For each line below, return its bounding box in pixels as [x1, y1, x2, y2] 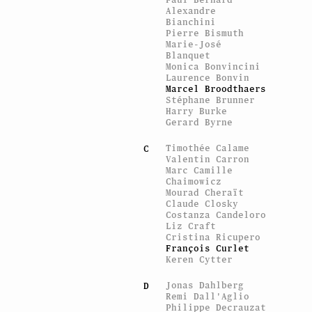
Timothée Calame [166, 142, 250, 153]
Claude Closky [166, 198, 239, 209]
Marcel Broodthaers [166, 83, 267, 94]
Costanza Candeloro [166, 209, 267, 220]
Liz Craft [166, 220, 217, 231]
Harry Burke [166, 105, 228, 116]
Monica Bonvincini [166, 61, 261, 72]
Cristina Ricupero [166, 231, 261, 242]
